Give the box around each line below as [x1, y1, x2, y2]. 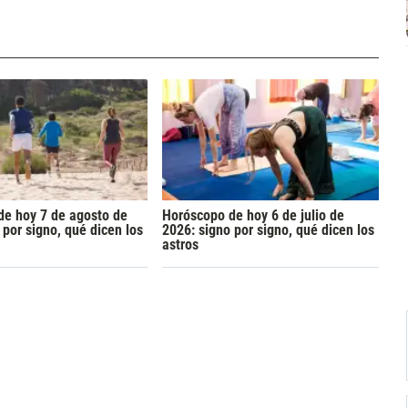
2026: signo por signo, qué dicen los [161, 220, 374, 239]
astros [161, 235, 199, 253]
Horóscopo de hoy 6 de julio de [161, 206, 344, 224]
